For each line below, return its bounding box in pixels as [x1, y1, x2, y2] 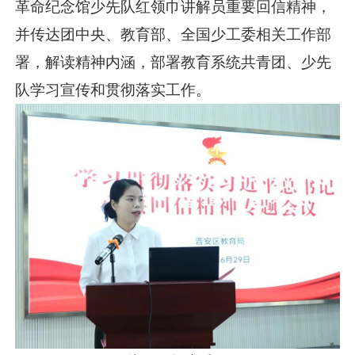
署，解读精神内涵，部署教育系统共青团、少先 [15, 54, 332, 71]
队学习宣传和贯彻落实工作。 [15, 82, 212, 99]
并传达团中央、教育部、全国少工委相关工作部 [15, 26, 332, 44]
